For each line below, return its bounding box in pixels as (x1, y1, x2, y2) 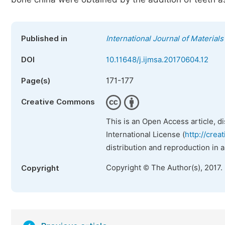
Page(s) (21, 76, 50, 85)
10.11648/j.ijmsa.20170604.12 (106, 55, 208, 64)
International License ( (106, 130, 185, 139)
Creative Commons (21, 97, 95, 106)
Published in (21, 34, 67, 43)
